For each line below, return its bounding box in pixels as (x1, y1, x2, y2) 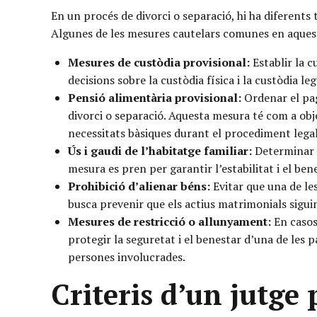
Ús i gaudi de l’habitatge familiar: (68, 142, 252, 158)
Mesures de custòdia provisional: (68, 54, 250, 70)
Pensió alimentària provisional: (68, 89, 241, 105)
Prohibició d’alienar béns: (68, 178, 210, 194)
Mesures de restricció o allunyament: (68, 213, 271, 229)
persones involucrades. (68, 248, 185, 265)
